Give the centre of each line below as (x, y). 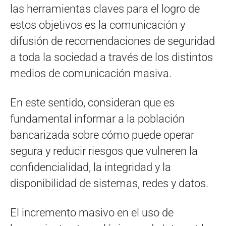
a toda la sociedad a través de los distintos (111, 57)
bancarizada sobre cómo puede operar (102, 135)
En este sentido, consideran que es (92, 102)
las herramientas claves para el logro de (105, 9)
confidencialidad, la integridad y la (91, 167)
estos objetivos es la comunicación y (98, 25)
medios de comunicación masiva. (91, 73)
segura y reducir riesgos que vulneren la (104, 151)
